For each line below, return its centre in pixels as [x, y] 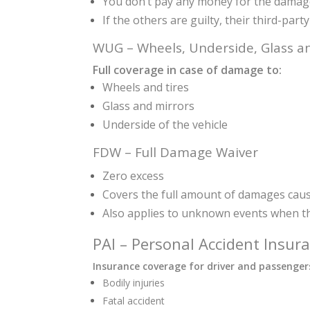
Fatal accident [134, 300]
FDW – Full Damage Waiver [176, 152]
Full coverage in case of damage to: [188, 70]
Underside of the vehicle [165, 124]
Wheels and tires [146, 87]
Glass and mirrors [149, 106]
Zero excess [134, 175]
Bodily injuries [134, 282]
